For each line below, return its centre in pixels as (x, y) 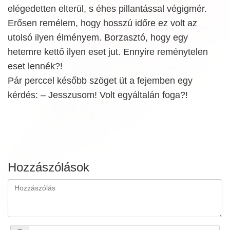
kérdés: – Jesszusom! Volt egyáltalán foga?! (98, 95)
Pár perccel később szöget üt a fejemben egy (100, 81)
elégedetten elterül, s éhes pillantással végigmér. (107, 9)
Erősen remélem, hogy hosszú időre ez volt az (102, 23)
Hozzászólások (49, 167)
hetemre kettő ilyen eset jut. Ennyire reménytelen (108, 52)
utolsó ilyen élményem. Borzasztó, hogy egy (98, 37)
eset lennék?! (35, 66)
